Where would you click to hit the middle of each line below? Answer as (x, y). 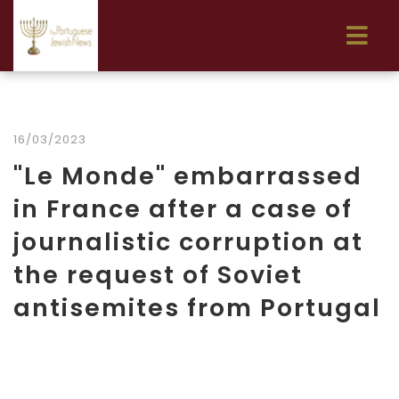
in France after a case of (183, 209)
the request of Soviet (158, 275)
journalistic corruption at (188, 242)
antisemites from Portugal (197, 308)
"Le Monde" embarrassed (188, 176)
